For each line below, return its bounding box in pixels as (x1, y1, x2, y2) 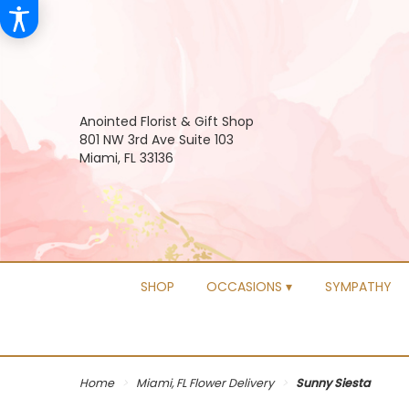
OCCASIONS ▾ (206, 277, 293, 296)
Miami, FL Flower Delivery (136, 375, 274, 392)
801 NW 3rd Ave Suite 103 (79, 131, 234, 150)
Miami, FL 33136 (79, 149, 173, 168)
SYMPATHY (324, 277, 392, 296)
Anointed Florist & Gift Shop (79, 112, 254, 131)
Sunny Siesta (296, 375, 371, 392)
